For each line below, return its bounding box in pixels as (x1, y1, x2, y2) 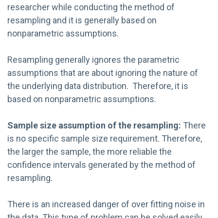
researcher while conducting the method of (7, 1, 175, 12)
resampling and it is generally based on (7, 15, 157, 25)
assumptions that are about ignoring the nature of (7, 67, 198, 78)
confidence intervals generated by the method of (7, 159, 196, 170)
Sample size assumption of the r (7, 120, 137, 130)
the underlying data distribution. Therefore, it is (7, 80, 188, 91)
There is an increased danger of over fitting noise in (7, 199, 205, 209)
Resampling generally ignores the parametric (7, 54, 180, 65)
